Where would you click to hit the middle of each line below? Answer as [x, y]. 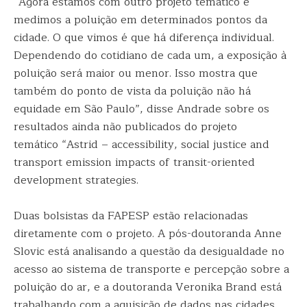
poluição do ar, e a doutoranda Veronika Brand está [148, 287]
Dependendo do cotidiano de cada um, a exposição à [150, 56]
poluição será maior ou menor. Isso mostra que [136, 73]
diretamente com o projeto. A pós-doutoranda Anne [148, 234]
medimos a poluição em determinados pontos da [140, 20]
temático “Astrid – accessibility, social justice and [142, 145]
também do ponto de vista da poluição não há [132, 91]
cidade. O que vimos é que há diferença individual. [144, 38]
